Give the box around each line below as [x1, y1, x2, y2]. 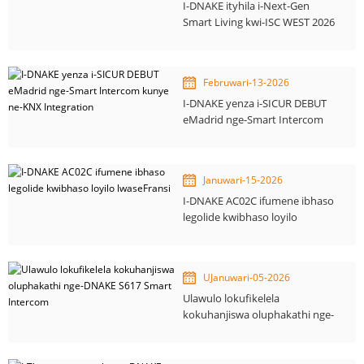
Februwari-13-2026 [203, 76, 290, 89]
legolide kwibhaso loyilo [183, 210, 298, 224]
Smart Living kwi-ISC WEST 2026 [183, 15, 336, 29]
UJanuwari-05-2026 [203, 271, 291, 284]
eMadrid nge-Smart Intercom [183, 112, 324, 127]
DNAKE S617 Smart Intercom [183, 323, 322, 338]
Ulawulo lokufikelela [183, 291, 280, 305]
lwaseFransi [183, 226, 240, 240]
